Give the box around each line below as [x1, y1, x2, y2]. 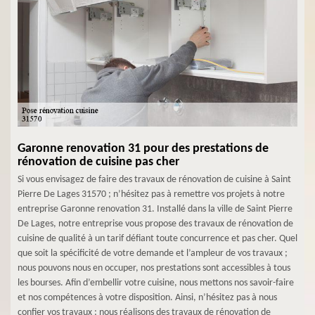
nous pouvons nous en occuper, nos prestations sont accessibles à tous [18, 263, 290, 274]
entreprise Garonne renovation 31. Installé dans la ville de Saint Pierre [18, 204, 292, 214]
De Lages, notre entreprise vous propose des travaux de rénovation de [18, 219, 293, 229]
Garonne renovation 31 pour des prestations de [18, 142, 269, 155]
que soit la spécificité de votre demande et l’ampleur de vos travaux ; [18, 248, 288, 259]
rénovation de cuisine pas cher [18, 155, 179, 169]
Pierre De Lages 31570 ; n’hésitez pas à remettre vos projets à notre [18, 189, 285, 200]
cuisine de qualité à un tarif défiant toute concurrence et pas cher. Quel [18, 233, 297, 244]
